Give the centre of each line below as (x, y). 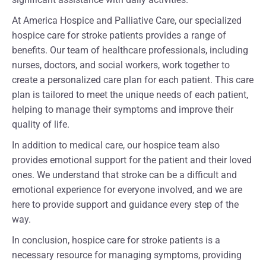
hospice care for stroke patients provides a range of (119, 36)
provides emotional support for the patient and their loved (132, 160)
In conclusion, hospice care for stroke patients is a (116, 240)
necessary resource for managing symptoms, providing (127, 255)
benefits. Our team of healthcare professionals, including (130, 50)
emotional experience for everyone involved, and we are (127, 190)
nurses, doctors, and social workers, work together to (121, 65)
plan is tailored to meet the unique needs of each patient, (130, 95)
